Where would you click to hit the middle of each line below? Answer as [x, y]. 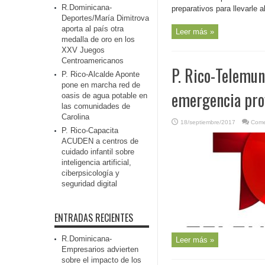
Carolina [75, 117]
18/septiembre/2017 [208, 122]
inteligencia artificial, [96, 162]
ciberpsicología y [91, 173]
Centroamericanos [93, 61]
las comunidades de [96, 106]
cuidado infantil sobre [98, 152]
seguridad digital [89, 184]
